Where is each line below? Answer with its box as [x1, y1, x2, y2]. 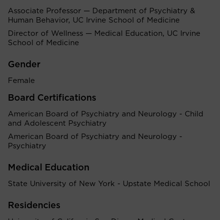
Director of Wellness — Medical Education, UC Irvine [8, 30, 200, 37]
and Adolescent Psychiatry [8, 120, 107, 127]
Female [8, 77, 35, 84]
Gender [8, 60, 40, 69]
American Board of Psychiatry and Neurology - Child [8, 110, 203, 118]
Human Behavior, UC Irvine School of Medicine [8, 17, 180, 24]
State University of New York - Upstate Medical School [8, 180, 210, 188]
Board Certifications [8, 94, 96, 103]
